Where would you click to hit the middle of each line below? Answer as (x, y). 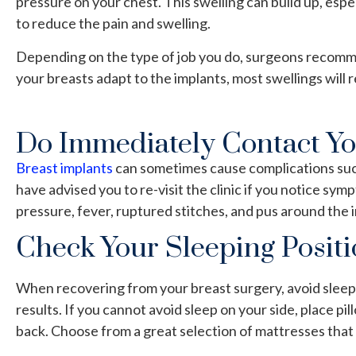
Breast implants (64, 168)
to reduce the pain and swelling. (113, 23)
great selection (190, 330)
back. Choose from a (79, 330)
